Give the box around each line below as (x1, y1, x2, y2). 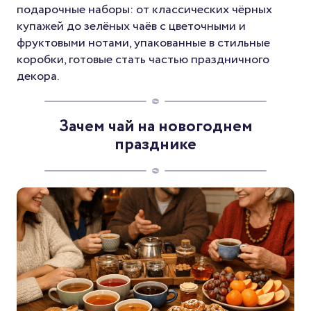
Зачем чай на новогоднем (58, 114, 253, 139)
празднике (115, 132, 196, 157)
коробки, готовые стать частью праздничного (17, 50, 269, 69)
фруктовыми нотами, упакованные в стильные (17, 33, 270, 52)
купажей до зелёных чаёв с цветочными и (17, 17, 246, 35)
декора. (17, 67, 59, 85)
